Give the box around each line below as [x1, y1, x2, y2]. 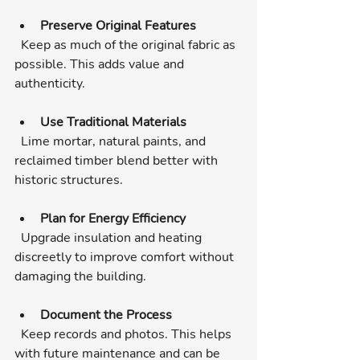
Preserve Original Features [40, 16, 196, 35]
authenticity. [14, 74, 85, 92]
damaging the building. [14, 267, 146, 285]
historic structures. [14, 170, 123, 189]
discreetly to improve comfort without [14, 247, 237, 266]
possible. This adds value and [14, 55, 187, 73]
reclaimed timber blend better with [14, 151, 221, 170]
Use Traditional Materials [40, 112, 186, 131]
